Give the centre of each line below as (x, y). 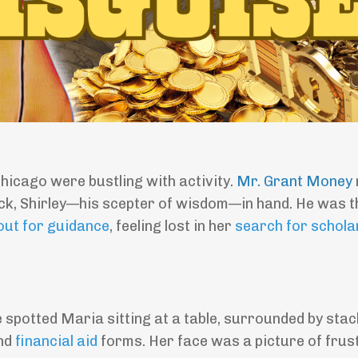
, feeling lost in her (172, 227)
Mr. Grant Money (294, 182)
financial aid (56, 342)
